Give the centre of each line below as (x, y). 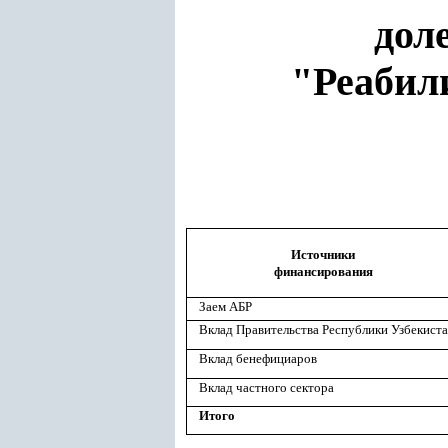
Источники (323, 254)
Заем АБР (225, 306)
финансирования (323, 271)
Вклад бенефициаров (258, 358)
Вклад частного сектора (266, 387)
